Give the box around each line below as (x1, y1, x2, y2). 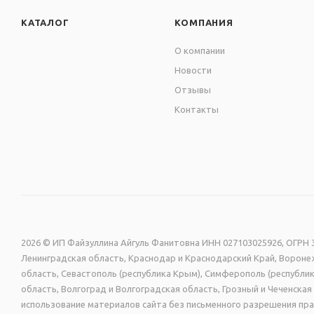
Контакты (175, 104, 219, 115)
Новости (175, 65, 212, 76)
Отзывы (175, 85, 212, 95)
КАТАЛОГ (21, 18, 69, 28)
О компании (175, 46, 226, 56)
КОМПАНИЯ (175, 18, 233, 28)
